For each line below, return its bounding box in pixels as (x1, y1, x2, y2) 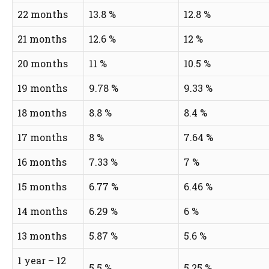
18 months (17, 106, 67, 119)
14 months (17, 204, 67, 217)
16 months (17, 155, 67, 168)
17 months (17, 130, 67, 144)
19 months (17, 81, 67, 94)
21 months (17, 32, 67, 45)
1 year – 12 (17, 253, 66, 267)
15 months (17, 180, 67, 193)
